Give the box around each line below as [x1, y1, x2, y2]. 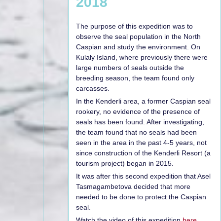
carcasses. [76, 84, 110, 92]
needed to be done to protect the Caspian [76, 192, 206, 201]
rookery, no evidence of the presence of [76, 107, 200, 115]
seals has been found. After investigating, [76, 117, 204, 126]
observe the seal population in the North [76, 32, 201, 40]
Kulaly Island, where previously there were [76, 53, 208, 61]
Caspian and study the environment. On [76, 42, 200, 51]
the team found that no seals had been [76, 128, 197, 136]
